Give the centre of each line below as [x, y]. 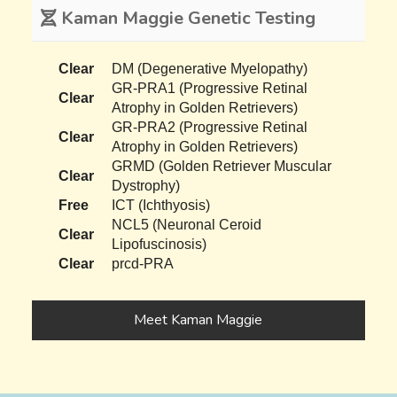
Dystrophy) [146, 185]
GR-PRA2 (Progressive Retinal [210, 127]
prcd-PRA [143, 263]
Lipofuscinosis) [160, 244]
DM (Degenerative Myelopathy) [210, 68]
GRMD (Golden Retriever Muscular [222, 166]
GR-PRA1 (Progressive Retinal [210, 88]
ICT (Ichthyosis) [161, 205]
